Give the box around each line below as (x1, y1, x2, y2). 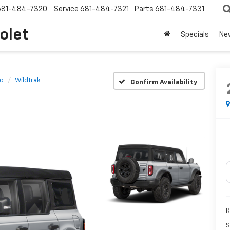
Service (54, 6, 79, 13)
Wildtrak (15, 77, 41, 84)
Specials (181, 31, 209, 39)
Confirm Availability (130, 79, 197, 86)
